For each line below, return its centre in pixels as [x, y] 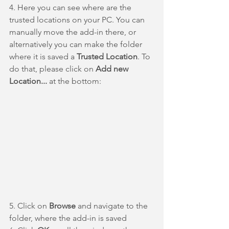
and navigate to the [113, 205]
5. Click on [29, 205]
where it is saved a [43, 56]
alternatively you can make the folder [77, 44]
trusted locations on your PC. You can [78, 19]
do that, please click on [52, 68]
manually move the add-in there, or [74, 32]
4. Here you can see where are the [71, 7]
